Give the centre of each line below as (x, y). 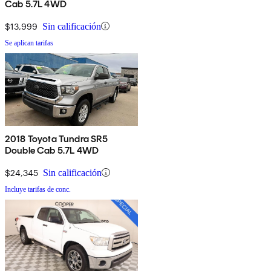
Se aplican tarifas (29, 43)
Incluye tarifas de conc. (38, 189)
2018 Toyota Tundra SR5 (57, 139)
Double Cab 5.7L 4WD (52, 150)
